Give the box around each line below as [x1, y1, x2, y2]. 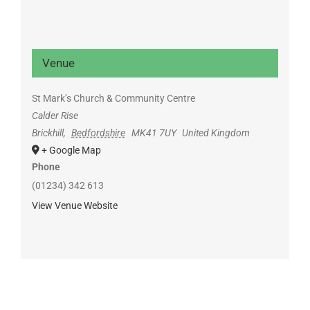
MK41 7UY [131, 127, 176, 138]
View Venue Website [31, 199, 118, 211]
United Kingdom [182, 127, 250, 138]
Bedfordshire [71, 127, 126, 138]
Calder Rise [31, 109, 78, 121]
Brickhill [31, 127, 64, 138]
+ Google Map [41, 144, 101, 156]
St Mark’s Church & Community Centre [31, 92, 195, 104]
